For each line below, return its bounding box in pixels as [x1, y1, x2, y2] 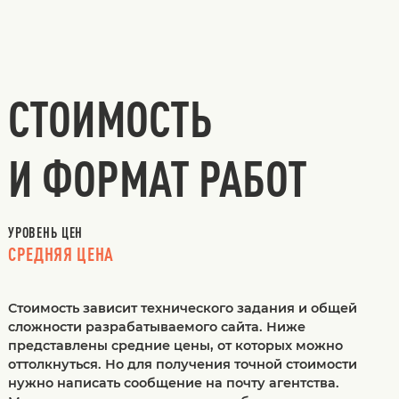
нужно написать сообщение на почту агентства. [7, 374, 339, 391]
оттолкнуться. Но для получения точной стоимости [7, 355, 357, 372]
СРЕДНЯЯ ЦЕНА [7, 242, 114, 265]
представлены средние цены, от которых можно [7, 337, 343, 354]
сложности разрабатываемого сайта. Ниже [7, 318, 305, 335]
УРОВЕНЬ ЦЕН [7, 224, 84, 240]
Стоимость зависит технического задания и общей [7, 299, 357, 316]
